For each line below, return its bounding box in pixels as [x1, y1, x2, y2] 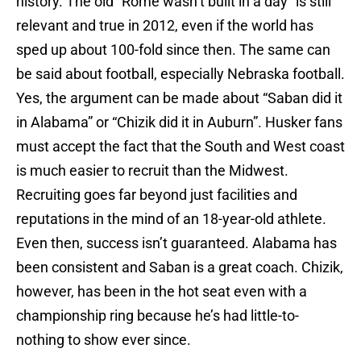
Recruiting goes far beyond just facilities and [16, 186, 297, 204]
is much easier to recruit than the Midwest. [16, 162, 288, 180]
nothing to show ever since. [16, 331, 191, 349]
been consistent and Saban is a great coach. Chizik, [16, 259, 343, 276]
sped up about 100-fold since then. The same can [16, 41, 330, 59]
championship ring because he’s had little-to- [16, 307, 299, 325]
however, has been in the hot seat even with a [16, 283, 307, 301]
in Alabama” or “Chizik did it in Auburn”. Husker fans [16, 114, 342, 131]
